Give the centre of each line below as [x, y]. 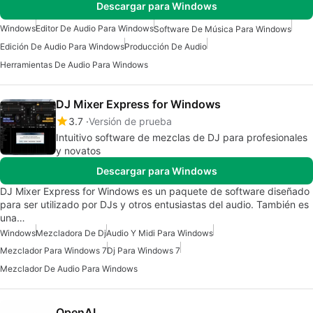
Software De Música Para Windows [223, 29]
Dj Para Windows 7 [144, 251]
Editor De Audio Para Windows [95, 28]
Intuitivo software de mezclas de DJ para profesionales [182, 138]
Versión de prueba [130, 122]
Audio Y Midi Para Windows [160, 233]
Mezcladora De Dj [71, 233]
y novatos [78, 151]
